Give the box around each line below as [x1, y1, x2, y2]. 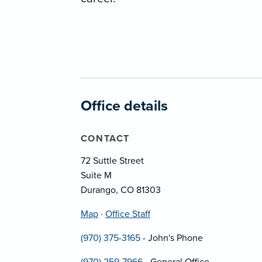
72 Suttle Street [80, 155, 144, 167]
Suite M [80, 170, 112, 182]
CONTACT [80, 133, 130, 145]
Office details [80, 97, 168, 115]
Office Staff [105, 208, 150, 220]
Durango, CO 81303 [80, 184, 161, 196]
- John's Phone [140, 232, 203, 244]
